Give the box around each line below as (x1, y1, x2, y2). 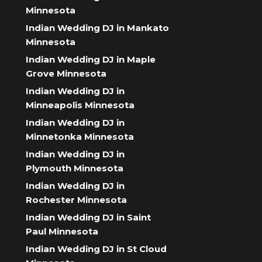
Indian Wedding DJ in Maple (26, 53, 156, 65)
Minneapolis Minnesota (26, 99, 135, 111)
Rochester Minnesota (26, 194, 127, 205)
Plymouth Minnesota (26, 162, 123, 174)
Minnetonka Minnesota (26, 130, 134, 142)
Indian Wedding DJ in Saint (26, 211, 151, 223)
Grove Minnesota (26, 67, 106, 79)
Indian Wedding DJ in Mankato (26, 22, 169, 33)
